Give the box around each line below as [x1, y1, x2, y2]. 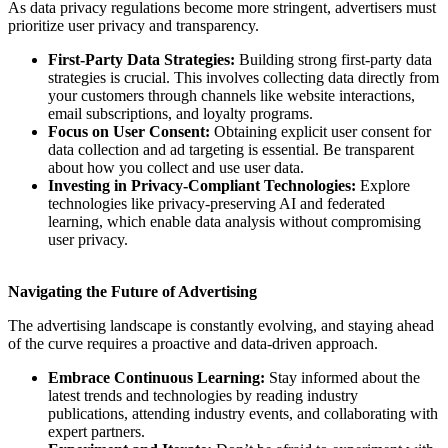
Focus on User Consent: [48, 122, 210, 140]
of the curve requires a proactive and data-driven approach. [8, 334, 378, 352]
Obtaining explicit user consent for [210, 122, 431, 140]
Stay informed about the [265, 368, 420, 386]
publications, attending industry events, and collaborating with [48, 404, 438, 422]
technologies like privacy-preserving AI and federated [48, 194, 385, 212]
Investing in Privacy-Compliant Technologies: [48, 176, 356, 194]
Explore [356, 176, 410, 194]
